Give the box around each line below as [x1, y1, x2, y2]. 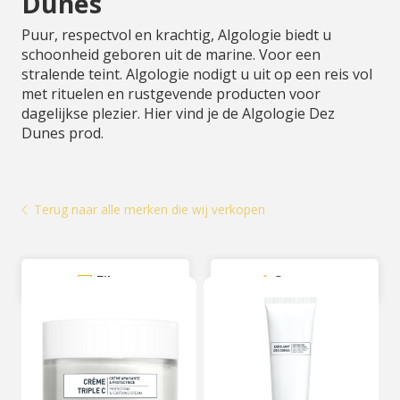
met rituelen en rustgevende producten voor [21, 84, 321, 104]
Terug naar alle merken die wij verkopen [34, 201, 265, 218]
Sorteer [274, 271, 329, 291]
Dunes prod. [21, 123, 104, 143]
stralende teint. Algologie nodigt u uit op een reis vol [21, 64, 372, 84]
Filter [96, 271, 133, 291]
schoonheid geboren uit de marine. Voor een [21, 45, 321, 64]
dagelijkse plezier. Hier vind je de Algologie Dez [21, 104, 335, 123]
